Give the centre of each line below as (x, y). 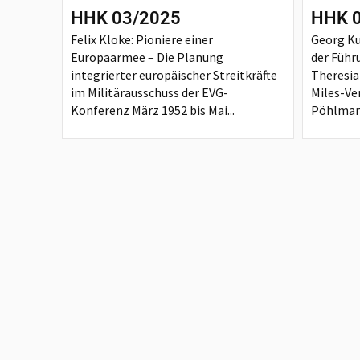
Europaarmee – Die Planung (147, 57)
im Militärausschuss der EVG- (150, 92)
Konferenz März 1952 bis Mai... (153, 110)
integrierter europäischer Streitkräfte (174, 74)
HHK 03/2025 (126, 18)
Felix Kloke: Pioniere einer (142, 39)
